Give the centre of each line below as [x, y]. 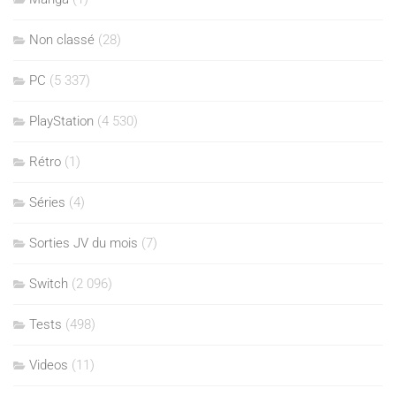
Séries [47, 203]
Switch [49, 284]
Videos [49, 366]
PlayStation [61, 122]
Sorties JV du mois [84, 244]
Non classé [62, 40]
